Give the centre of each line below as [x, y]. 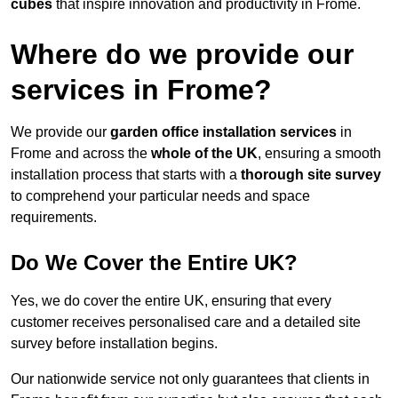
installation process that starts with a [126, 175]
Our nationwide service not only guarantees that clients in [190, 379]
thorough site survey [311, 175]
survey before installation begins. [114, 344]
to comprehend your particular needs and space [160, 196]
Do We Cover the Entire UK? [154, 263]
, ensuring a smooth [319, 154]
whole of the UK [204, 154]
